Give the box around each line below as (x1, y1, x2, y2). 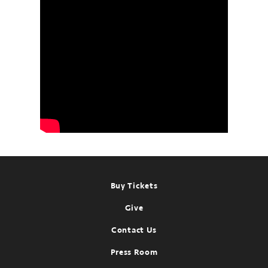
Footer (9, 174, 61, 197)
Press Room (110, 247, 158, 258)
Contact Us (111, 225, 157, 236)
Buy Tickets (110, 181, 158, 191)
